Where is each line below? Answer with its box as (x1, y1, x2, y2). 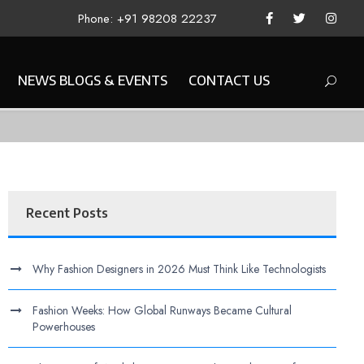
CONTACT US (188, 72, 270, 89)
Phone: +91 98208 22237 (78, 10, 217, 28)
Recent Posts (26, 205, 109, 221)
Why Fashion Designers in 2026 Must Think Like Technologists (32, 261, 330, 277)
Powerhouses (32, 318, 96, 335)
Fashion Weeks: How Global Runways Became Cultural (32, 302, 292, 318)
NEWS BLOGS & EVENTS (17, 72, 167, 89)
